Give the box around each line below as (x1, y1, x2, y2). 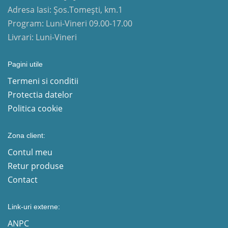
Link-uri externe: (8, 203, 60, 211)
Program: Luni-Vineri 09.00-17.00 (8, 18, 132, 29)
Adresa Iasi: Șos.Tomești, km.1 (8, 4, 123, 15)
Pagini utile (8, 60, 43, 68)
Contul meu (8, 147, 52, 158)
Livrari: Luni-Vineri (8, 32, 77, 43)
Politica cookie (8, 103, 63, 114)
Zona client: (8, 131, 45, 139)
